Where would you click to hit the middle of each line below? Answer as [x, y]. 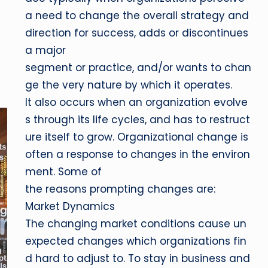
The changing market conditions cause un [136, 224]
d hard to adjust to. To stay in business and [138, 258]
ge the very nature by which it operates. [129, 85]
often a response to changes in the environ [138, 154]
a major [46, 50]
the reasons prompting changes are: [121, 189]
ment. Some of [64, 172]
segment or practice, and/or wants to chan [138, 68]
